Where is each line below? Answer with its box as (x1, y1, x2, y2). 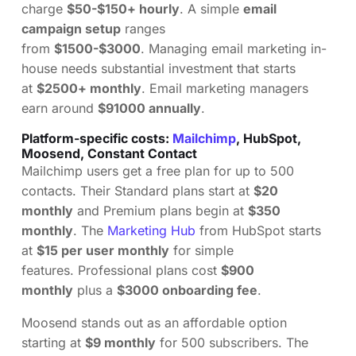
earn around (21, 99, 98, 116)
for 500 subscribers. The (156, 334, 308, 350)
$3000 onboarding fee (117, 281, 257, 298)
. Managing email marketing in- (141, 40, 327, 56)
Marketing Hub (107, 222, 195, 238)
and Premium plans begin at (73, 202, 248, 219)
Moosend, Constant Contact (21, 145, 197, 161)
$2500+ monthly (37, 79, 141, 96)
